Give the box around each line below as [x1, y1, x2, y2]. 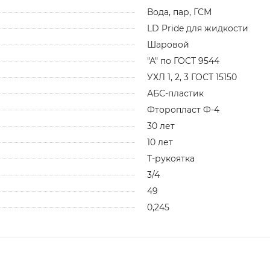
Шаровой [147, 39, 189, 50]
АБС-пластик [147, 87, 204, 99]
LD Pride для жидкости [147, 22, 248, 34]
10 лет [147, 136, 173, 148]
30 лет [147, 120, 175, 131]
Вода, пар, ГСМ [147, 6, 212, 17]
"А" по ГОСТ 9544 [147, 55, 219, 66]
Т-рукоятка [147, 152, 195, 164]
